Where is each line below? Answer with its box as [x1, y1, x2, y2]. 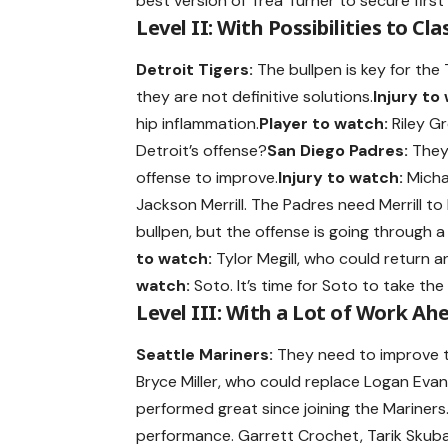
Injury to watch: [278, 166, 404, 188]
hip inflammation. [136, 112, 260, 134]
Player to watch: [259, 112, 389, 134]
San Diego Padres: [267, 139, 409, 161]
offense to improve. [136, 166, 279, 188]
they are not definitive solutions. [136, 85, 374, 107]
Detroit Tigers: [136, 58, 254, 80]
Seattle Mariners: [136, 344, 274, 366]
